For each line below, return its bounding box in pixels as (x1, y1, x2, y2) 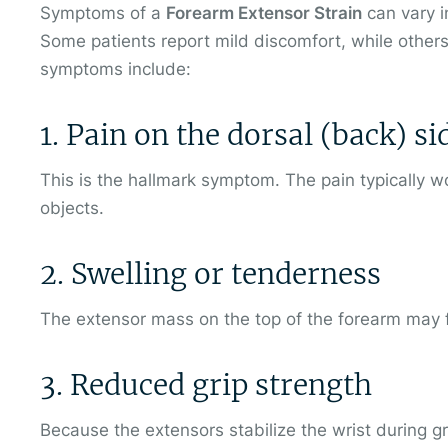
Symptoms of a (40, 3, 166, 24)
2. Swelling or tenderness (40, 256, 381, 292)
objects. (40, 198, 104, 218)
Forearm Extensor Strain (166, 3, 362, 24)
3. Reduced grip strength (40, 366, 372, 403)
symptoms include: (40, 59, 191, 80)
